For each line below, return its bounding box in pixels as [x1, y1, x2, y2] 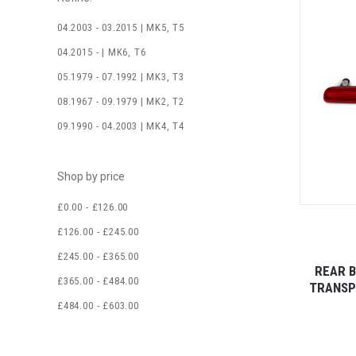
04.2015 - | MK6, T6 [57, 46, 146, 59]
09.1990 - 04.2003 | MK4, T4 [57, 120, 184, 133]
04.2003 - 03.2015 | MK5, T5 [57, 21, 184, 34]
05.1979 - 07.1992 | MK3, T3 [57, 71, 184, 83]
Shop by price [57, 170, 125, 184]
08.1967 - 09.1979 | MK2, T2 [57, 95, 184, 108]
